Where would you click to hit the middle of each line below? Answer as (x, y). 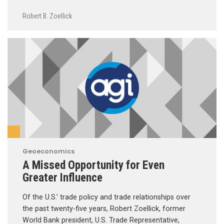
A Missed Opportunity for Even (93, 165)
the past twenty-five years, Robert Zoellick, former (104, 208)
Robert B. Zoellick (47, 16)
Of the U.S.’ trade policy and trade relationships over (106, 197)
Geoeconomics (48, 151)
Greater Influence (62, 177)
